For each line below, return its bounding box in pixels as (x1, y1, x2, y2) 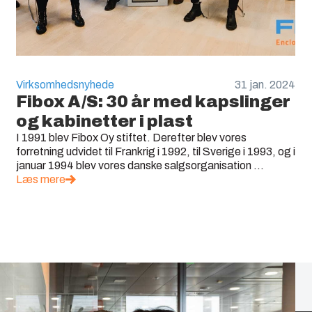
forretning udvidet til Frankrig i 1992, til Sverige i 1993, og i (15, 145, 295, 157)
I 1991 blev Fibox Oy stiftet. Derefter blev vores (15, 131, 247, 143)
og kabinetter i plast (15, 111, 193, 130)
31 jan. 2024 (234, 78, 295, 91)
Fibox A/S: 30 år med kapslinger (15, 92, 290, 111)
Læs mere (15, 173, 65, 185)
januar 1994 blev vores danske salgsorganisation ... (15, 159, 264, 171)
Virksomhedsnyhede (15, 78, 114, 91)
